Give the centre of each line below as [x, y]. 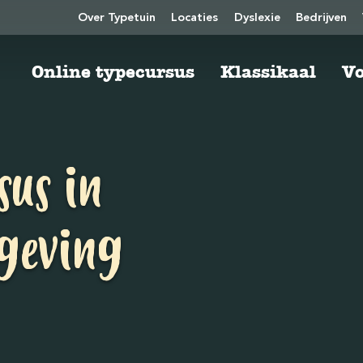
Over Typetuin [117, 18]
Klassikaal [268, 73]
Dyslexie [257, 18]
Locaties [195, 18]
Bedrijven [321, 18]
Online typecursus [113, 73]
